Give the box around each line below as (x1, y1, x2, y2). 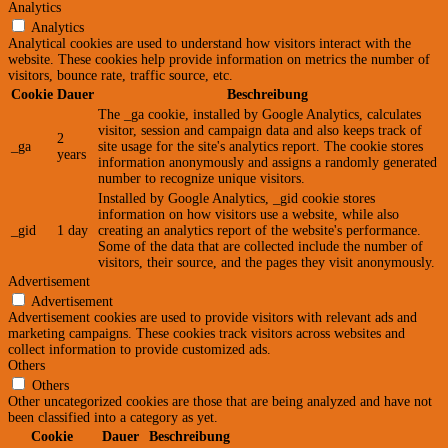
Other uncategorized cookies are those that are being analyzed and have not (8, 394, 432, 410)
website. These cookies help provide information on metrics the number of (8, 52, 430, 68)
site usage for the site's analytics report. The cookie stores (98, 139, 423, 155)
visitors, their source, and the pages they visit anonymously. (98, 255, 435, 271)
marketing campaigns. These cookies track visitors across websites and (8, 326, 405, 342)
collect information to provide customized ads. (8, 342, 271, 358)
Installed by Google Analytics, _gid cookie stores (98, 191, 375, 207)
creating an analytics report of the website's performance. (98, 223, 421, 239)
